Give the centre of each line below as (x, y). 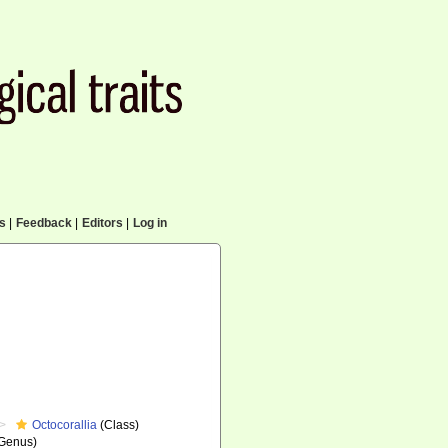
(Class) (118, 425)
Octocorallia (65, 425)
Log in (149, 223)
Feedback (43, 223)
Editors (102, 223)
